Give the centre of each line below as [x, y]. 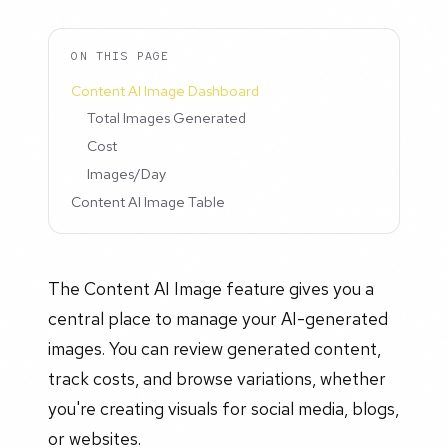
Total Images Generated [167, 118]
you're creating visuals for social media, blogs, [223, 408]
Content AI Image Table [148, 201]
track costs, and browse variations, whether [217, 378]
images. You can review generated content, [214, 348]
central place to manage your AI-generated [218, 318]
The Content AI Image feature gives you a [211, 288]
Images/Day [127, 173]
